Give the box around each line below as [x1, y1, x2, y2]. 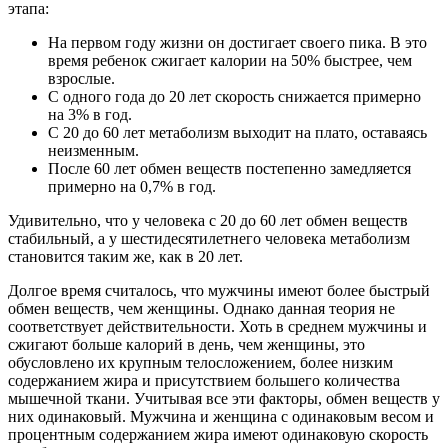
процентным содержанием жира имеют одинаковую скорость [8, 426, 428, 444]
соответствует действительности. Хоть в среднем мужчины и [8, 318, 427, 336]
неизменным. [48, 142, 139, 160]
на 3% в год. [48, 106, 132, 124]
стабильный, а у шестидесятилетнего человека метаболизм [8, 230, 410, 248]
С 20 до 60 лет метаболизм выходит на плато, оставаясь [48, 124, 427, 142]
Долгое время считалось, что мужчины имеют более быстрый [8, 282, 430, 300]
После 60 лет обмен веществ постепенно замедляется [48, 160, 411, 178]
